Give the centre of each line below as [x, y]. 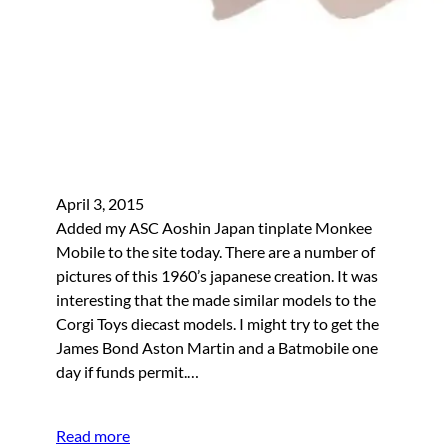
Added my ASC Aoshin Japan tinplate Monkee [214, 227]
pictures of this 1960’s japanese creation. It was [217, 275]
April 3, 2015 [100, 203]
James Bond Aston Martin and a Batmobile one [217, 347]
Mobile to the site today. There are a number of [215, 251]
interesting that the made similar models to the [216, 299]
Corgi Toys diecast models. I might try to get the [217, 323]
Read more [93, 435]
